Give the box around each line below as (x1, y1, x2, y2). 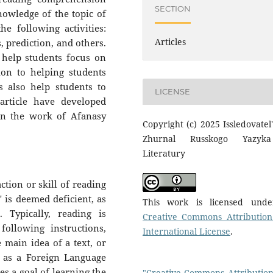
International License (143, 225, 230, 237)
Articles (155, 35, 186, 48)
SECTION (155, 4, 191, 13)
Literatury (143, 147, 185, 159)
